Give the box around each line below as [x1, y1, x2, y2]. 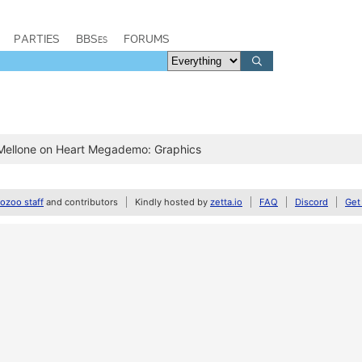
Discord [295, 196, 328, 208]
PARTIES [14, 32, 60, 46]
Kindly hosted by [135, 196, 210, 208]
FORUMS [124, 32, 170, 46]
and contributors [44, 196, 118, 208]
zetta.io [210, 196, 242, 208]
